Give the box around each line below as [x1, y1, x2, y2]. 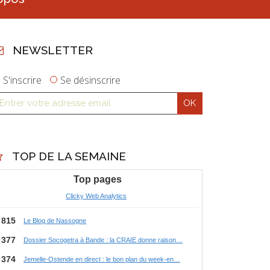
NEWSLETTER [12, 43, 93, 57]
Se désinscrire [60, 73, 121, 87]
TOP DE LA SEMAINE [11, 149, 126, 163]
